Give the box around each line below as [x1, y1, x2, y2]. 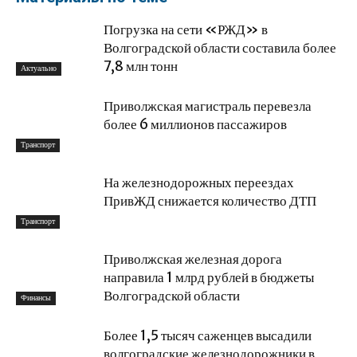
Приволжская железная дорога [104, 250, 282, 268]
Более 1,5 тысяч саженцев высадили [104, 327, 312, 344]
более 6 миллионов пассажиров [104, 116, 287, 133]
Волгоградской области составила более [104, 39, 336, 57]
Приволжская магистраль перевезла [104, 97, 312, 115]
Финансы [21, 292, 51, 303]
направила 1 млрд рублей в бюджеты [104, 269, 314, 286]
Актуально [21, 62, 57, 73]
